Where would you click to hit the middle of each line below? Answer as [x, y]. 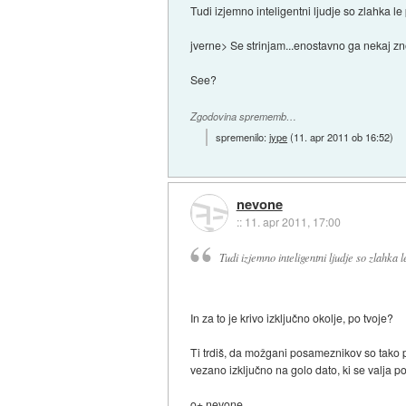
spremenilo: [243, 137]
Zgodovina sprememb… [244, 116]
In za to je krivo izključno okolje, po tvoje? [292, 317]
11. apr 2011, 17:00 [292, 221]
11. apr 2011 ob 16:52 [342, 137]
